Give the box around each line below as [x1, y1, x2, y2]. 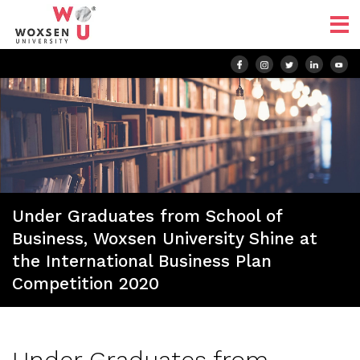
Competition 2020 [12, 273, 159, 294]
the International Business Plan [12, 251, 272, 272]
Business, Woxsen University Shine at [12, 228, 317, 249]
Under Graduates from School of [12, 206, 282, 227]
